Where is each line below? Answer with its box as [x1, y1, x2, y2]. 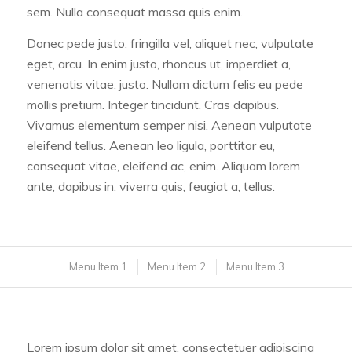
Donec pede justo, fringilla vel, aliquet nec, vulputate [26, 35, 313, 51]
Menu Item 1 [68, 260, 127, 273]
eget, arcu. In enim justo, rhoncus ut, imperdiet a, [26, 55, 291, 71]
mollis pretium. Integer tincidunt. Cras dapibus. [26, 96, 279, 112]
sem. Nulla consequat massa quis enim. [26, 4, 243, 20]
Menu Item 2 [147, 260, 206, 273]
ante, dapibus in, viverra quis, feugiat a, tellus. [26, 178, 275, 194]
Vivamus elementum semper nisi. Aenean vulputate [26, 116, 312, 133]
